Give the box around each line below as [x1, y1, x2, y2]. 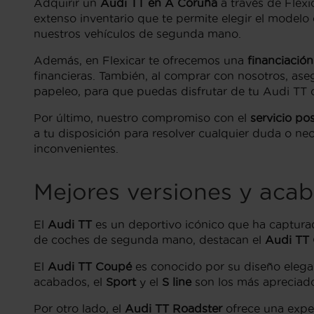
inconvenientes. [34, 142, 118, 155]
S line [162, 275, 191, 288]
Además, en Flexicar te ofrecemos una [34, 54, 247, 67]
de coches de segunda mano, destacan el [34, 233, 265, 246]
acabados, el [34, 275, 106, 288]
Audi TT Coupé [48, 260, 132, 273]
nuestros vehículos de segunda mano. [34, 27, 241, 40]
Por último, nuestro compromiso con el [34, 111, 250, 124]
